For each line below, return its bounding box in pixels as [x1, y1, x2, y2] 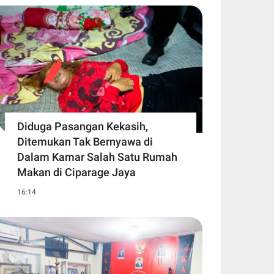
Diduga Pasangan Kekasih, [17, 119, 148, 133]
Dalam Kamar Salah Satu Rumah [17, 150, 177, 163]
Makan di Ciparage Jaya [17, 165, 136, 179]
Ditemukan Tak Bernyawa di [17, 135, 153, 148]
